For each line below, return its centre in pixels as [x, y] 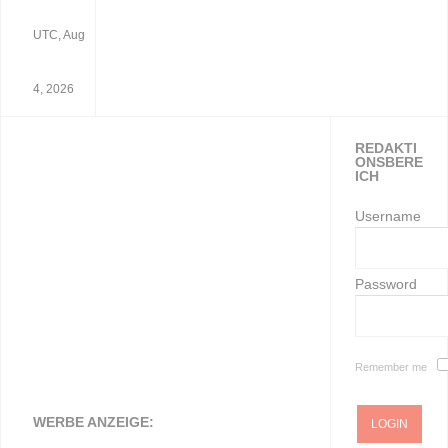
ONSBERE [388, 162]
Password [385, 284]
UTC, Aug [59, 35]
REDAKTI [385, 148]
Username [387, 216]
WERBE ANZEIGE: [93, 422]
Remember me [390, 367]
